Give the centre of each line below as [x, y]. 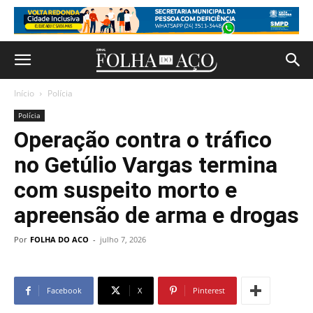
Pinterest [209, 290]
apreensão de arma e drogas [156, 215]
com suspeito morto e [125, 190]
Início [24, 93]
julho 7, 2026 [123, 239]
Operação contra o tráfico [143, 140]
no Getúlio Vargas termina [146, 165]
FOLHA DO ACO [59, 239]
